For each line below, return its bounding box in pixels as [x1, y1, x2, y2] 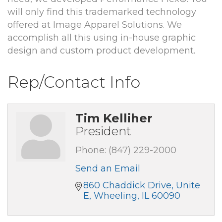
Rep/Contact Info [7, 72, 140, 92]
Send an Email [75, 163, 140, 174]
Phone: [75, 145, 106, 156]
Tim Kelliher [75, 111, 153, 126]
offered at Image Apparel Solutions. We [7, 19, 182, 31]
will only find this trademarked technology [7, 6, 196, 18]
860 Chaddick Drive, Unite [83, 180, 200, 191]
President [75, 124, 131, 139]
